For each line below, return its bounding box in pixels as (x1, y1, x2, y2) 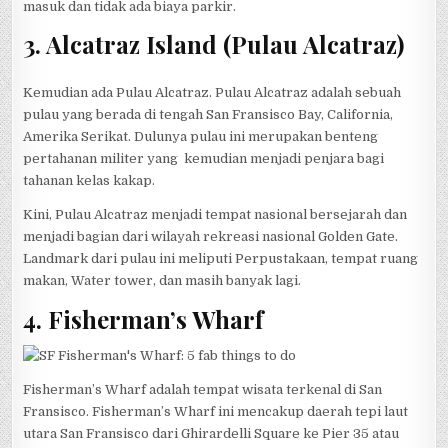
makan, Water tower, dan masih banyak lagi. (23, 273, 302, 289)
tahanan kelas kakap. (23, 173, 156, 189)
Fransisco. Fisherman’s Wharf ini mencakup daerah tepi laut (23, 404, 409, 420)
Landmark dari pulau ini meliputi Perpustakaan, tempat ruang (23, 251, 419, 267)
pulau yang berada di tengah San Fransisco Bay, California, (23, 107, 394, 123)
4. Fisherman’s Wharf (23, 302, 264, 335)
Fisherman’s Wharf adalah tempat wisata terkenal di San (23, 382, 383, 398)
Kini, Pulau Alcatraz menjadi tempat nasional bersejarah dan (23, 207, 408, 223)
